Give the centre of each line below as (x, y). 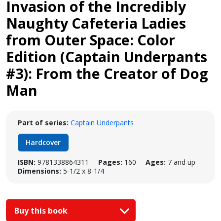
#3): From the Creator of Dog (107, 73)
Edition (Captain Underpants (107, 56)
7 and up (182, 162)
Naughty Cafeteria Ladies (96, 23)
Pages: (110, 162)
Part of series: (43, 123)
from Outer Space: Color (91, 40)
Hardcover (43, 142)
